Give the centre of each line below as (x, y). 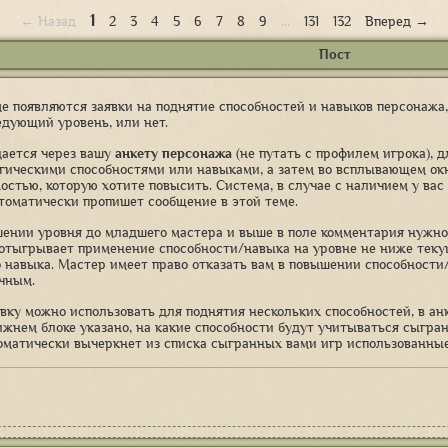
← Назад (47, 21)
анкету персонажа (173, 153)
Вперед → (396, 21)
